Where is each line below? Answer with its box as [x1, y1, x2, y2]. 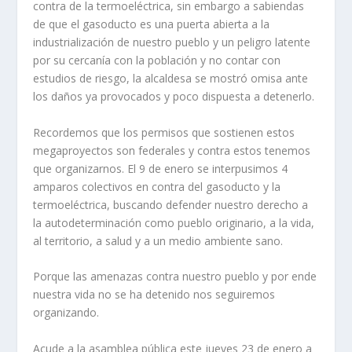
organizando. [33, 305, 100, 321]
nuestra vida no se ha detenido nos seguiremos [33, 287, 276, 302]
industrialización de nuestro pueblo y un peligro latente [33, 35, 311, 50]
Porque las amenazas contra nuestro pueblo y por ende [33, 269, 317, 284]
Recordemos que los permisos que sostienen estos [33, 124, 295, 140]
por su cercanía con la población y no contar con [33, 53, 281, 68]
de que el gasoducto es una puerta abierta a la [33, 16, 270, 32]
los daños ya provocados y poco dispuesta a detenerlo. [33, 89, 315, 104]
